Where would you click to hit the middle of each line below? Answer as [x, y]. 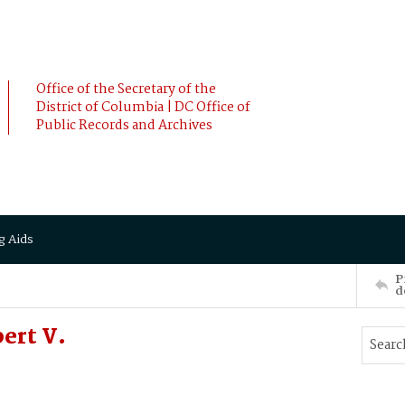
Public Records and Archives [124, 126]
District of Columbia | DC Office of [143, 108]
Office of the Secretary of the [126, 89]
